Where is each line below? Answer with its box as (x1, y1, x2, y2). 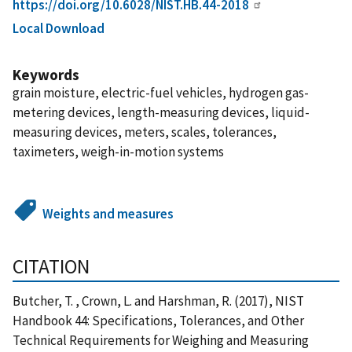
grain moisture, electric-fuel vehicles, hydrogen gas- (13, 83, 309, 101)
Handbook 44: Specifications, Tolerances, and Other (13, 311, 304, 329)
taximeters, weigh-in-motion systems (13, 142, 224, 160)
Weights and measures (42, 204, 174, 222)
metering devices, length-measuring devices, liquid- (13, 103, 310, 121)
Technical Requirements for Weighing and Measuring (13, 331, 309, 349)
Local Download (13, 19, 104, 37)
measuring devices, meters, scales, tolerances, (13, 123, 277, 141)
